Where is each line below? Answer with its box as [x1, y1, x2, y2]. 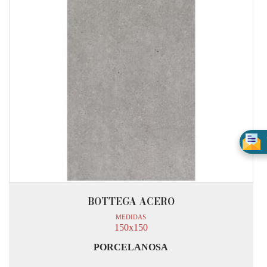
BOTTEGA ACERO [87, 194, 175, 209]
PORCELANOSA [94, 242, 169, 253]
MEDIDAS [116, 213, 147, 221]
